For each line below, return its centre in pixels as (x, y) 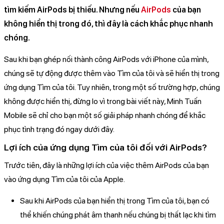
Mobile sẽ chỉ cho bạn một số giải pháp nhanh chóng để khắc (105, 115)
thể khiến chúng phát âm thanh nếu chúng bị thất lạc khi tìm (118, 215)
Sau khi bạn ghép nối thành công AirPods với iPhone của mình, (106, 59)
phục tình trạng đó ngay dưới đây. (59, 129)
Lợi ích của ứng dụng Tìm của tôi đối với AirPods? (105, 147)
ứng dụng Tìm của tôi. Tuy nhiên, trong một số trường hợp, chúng (112, 87)
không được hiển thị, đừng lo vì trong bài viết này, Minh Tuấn (103, 101)
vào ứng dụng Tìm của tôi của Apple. (64, 179)
